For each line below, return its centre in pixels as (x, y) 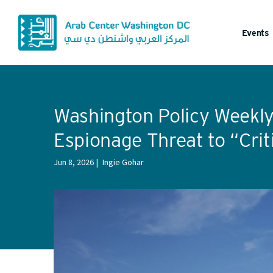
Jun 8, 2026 (74, 162)
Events (256, 33)
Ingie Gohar (123, 162)
